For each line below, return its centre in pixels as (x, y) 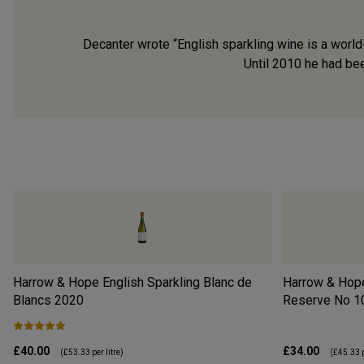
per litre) (107, 352)
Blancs (32, 300)
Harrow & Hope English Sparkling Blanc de (132, 282)
